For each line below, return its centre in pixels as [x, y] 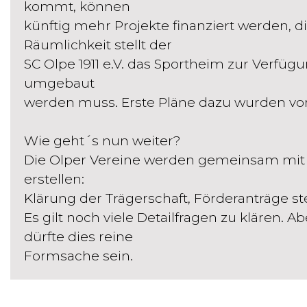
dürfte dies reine [78, 237]
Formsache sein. [78, 256]
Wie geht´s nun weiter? [102, 141]
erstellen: [54, 179]
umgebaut [59, 83]
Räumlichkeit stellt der [98, 45]
